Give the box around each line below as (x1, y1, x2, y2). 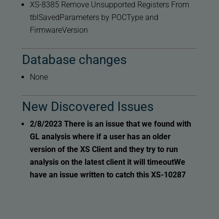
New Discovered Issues (22, 99, 153, 114)
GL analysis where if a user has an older (29, 132, 171, 142)
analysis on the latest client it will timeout (29, 157, 174, 167)
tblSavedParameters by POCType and (29, 13, 158, 22)
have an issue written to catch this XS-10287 (29, 170, 186, 180)
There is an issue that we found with (64, 119, 191, 129)
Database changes (22, 52, 127, 67)
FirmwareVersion (29, 25, 88, 35)
